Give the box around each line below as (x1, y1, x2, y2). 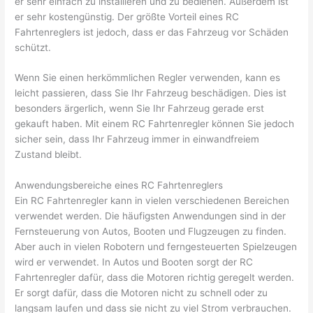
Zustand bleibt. (15, 149, 82, 161)
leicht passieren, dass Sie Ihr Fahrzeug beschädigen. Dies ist (15, 87, 287, 99)
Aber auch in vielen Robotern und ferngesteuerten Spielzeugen (15, 241, 298, 253)
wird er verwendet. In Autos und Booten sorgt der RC (15, 256, 254, 268)
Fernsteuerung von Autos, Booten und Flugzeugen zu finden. (15, 226, 287, 238)
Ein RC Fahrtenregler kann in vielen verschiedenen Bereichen (15, 195, 290, 207)
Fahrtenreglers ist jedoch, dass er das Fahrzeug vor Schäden (15, 26, 289, 38)
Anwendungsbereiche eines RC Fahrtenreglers (15, 180, 224, 191)
